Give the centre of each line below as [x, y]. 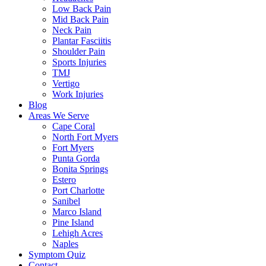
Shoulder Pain [79, 51]
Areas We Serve [59, 115]
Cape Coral [74, 126]
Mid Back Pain [80, 19]
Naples [65, 244]
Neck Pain [72, 30]
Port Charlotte [78, 190]
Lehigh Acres [77, 233]
